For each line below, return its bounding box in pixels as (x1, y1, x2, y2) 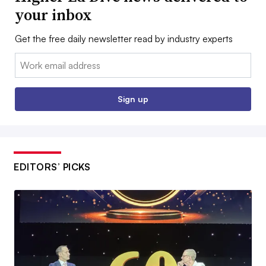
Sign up (118, 94, 148, 104)
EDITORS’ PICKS (14, 161, 90, 173)
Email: (15, 54, 39, 66)
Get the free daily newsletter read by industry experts (15, 33, 233, 45)
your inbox (15, 4, 92, 26)
